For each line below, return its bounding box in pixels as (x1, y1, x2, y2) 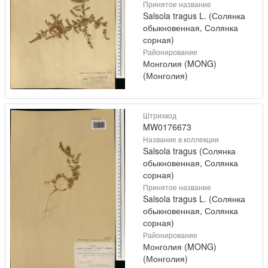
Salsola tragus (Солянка (143, 145, 236, 157)
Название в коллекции (143, 134, 219, 145)
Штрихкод (143, 110, 176, 121)
